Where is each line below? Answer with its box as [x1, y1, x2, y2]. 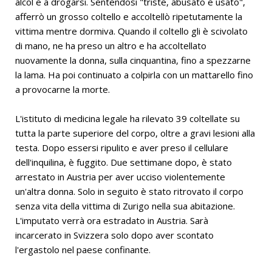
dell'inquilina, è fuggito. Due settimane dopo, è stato [15, 156, 232, 169]
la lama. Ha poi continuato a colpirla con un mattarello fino [15, 69, 253, 81]
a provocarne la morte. [15, 83, 110, 96]
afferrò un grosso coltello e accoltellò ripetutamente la [15, 10, 242, 23]
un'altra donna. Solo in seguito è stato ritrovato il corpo [15, 185, 243, 198]
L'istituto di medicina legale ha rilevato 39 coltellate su [15, 112, 240, 125]
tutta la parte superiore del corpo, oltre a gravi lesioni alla [15, 127, 255, 140]
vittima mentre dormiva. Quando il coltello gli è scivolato [15, 25, 248, 38]
